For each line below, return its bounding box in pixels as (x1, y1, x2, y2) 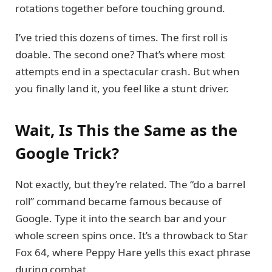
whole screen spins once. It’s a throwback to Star (15, 228, 248, 242)
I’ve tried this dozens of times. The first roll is (15, 30, 228, 45)
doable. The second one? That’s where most (15, 47, 225, 62)
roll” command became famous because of (15, 194, 222, 208)
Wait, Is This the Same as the (15, 119, 237, 140)
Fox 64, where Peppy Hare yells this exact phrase (15, 245, 251, 259)
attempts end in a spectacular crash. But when (15, 64, 240, 79)
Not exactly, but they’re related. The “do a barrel (15, 177, 245, 191)
